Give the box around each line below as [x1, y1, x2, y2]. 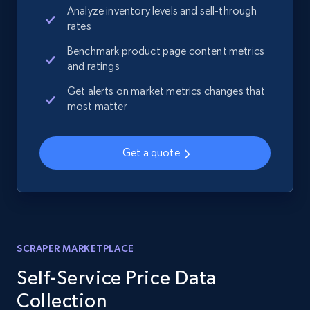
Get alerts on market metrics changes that [67, 84, 266, 98]
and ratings [67, 60, 120, 73]
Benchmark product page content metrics [67, 44, 265, 58]
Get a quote [122, 146, 180, 160]
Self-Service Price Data [17, 266, 217, 289]
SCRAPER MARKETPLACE [17, 243, 134, 255]
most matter [67, 100, 127, 113]
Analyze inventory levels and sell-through [67, 4, 257, 18]
